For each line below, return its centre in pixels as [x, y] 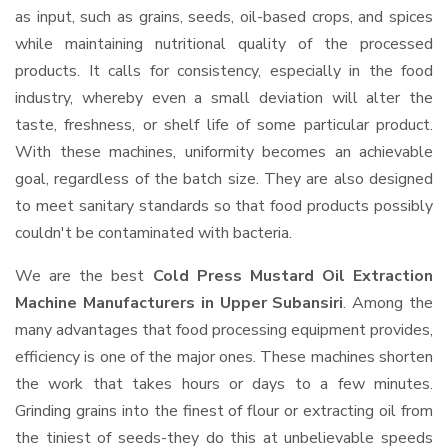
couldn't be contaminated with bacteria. [153, 233]
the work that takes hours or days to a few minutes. [224, 384]
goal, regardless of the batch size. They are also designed [224, 179]
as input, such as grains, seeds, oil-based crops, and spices [224, 17]
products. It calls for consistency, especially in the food [224, 71]
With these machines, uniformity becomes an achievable [224, 152]
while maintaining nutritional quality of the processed [224, 44]
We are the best [84, 276]
